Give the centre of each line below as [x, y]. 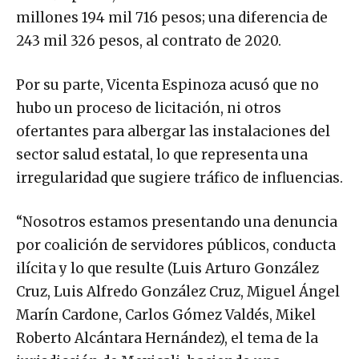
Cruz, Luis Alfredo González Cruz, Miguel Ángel [178, 292]
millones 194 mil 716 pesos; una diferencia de [172, 18]
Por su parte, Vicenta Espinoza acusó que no [167, 85]
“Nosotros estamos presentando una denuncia [177, 222]
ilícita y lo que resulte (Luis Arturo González [167, 269]
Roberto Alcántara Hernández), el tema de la [167, 339]
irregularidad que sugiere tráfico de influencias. [179, 178]
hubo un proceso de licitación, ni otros [149, 109]
